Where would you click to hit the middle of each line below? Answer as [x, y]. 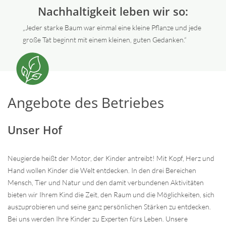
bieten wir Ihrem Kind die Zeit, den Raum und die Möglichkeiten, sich [111, 194]
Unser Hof [35, 130]
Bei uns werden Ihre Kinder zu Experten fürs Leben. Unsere [98, 219]
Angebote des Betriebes [86, 102]
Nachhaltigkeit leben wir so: [113, 11]
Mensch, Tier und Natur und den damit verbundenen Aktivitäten [106, 182]
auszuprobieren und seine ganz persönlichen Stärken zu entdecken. [109, 207]
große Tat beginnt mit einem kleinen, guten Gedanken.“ [104, 40]
